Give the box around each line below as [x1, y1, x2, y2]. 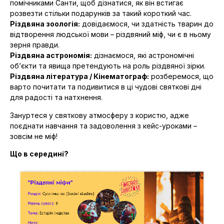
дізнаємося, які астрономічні [92, 51, 194, 60]
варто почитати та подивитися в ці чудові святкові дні [10, 82, 201, 91]
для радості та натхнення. [10, 93, 102, 102]
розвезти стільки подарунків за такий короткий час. [10, 9, 191, 18]
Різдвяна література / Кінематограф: [10, 72, 149, 81]
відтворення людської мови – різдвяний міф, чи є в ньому [10, 30, 211, 39]
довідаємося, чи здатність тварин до [80, 19, 213, 28]
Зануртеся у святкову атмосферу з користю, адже [10, 110, 189, 119]
